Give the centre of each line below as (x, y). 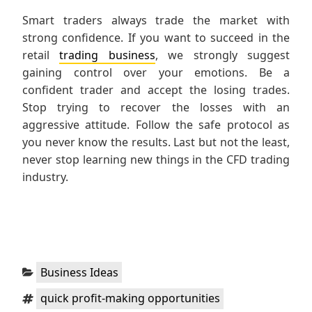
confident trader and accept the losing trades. (156, 90)
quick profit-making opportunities (130, 298)
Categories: (52, 267)
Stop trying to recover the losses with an (156, 108)
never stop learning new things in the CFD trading (156, 160)
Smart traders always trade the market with (156, 21)
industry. (45, 177)
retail (41, 55)
